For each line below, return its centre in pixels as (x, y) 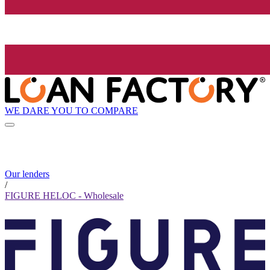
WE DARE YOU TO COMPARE (71, 110)
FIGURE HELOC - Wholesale (64, 196)
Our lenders (27, 174)
